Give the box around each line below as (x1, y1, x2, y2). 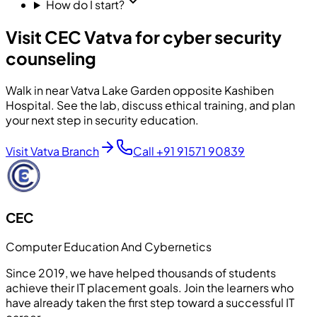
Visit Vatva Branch (6, 143, 99, 158)
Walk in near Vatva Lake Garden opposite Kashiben (6, 82, 274, 98)
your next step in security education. (6, 112, 199, 127)
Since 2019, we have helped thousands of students (6, 265, 276, 281)
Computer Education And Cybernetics (6, 239, 212, 255)
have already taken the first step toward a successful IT (6, 295, 294, 311)
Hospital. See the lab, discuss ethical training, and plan (6, 97, 295, 113)
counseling (6, 47, 96, 69)
